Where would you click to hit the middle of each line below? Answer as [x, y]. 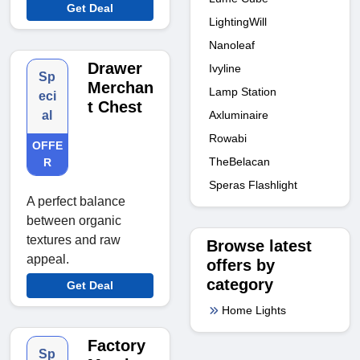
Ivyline [225, 68]
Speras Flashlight [253, 184]
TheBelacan [239, 161]
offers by [241, 265]
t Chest [115, 106]
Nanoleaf [232, 45]
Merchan [120, 87]
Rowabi [228, 138]
